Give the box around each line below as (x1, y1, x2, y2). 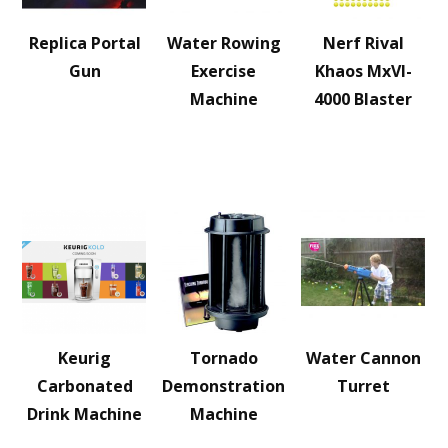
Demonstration (162, 375, 286, 397)
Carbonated (36, 375, 133, 397)
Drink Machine (27, 403, 143, 425)
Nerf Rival (322, 32, 404, 54)
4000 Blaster (314, 88, 413, 110)
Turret (336, 375, 390, 397)
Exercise (191, 60, 257, 82)
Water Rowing (166, 32, 281, 54)
